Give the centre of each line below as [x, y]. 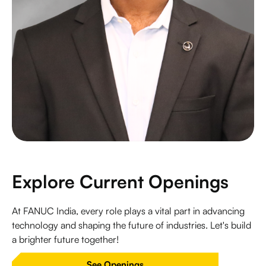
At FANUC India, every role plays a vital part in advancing [128, 211]
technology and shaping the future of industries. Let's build [132, 225]
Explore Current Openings [120, 182]
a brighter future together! [65, 240]
